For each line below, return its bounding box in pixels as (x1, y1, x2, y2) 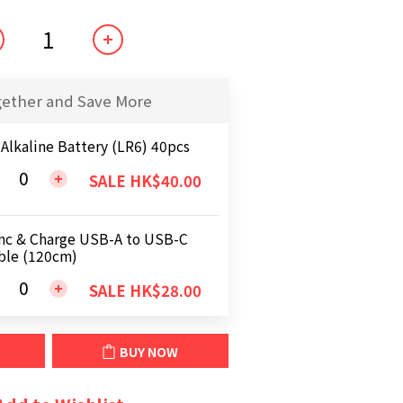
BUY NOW (120, 343, 178, 362)
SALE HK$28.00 (88, 280, 201, 302)
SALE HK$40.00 (88, 170, 201, 193)
